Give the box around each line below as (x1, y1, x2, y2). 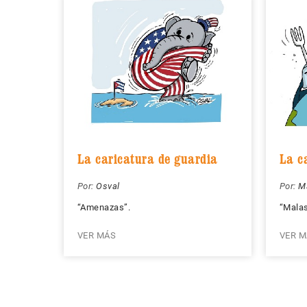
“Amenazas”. (77, 201, 130, 212)
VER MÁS (77, 230, 116, 241)
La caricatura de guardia (77, 150, 218, 167)
